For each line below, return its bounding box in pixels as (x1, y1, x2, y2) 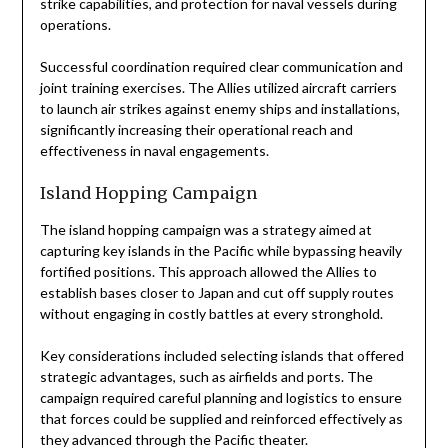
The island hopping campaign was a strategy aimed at (39, 221, 372, 239)
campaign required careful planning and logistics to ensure (39, 389, 402, 407)
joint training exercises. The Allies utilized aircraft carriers (39, 79, 397, 97)
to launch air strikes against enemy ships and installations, (39, 100, 400, 118)
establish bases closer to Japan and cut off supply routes (39, 284, 394, 302)
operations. (39, 16, 111, 34)
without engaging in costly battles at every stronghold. (39, 305, 383, 323)
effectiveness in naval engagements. (39, 142, 269, 160)
